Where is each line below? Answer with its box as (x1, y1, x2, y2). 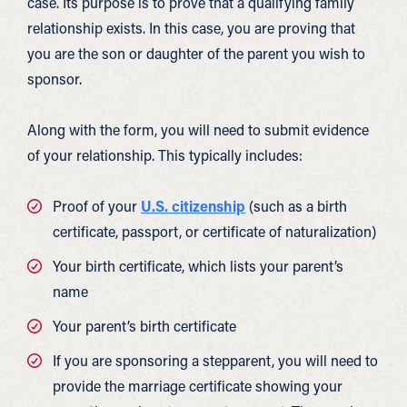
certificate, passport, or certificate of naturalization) (53, 222, 376, 241)
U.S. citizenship (141, 196, 245, 215)
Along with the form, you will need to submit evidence (27, 120, 369, 139)
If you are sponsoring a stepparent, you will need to (53, 351, 378, 370)
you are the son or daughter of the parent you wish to (27, 44, 365, 63)
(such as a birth (245, 196, 347, 215)
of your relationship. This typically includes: (27, 145, 303, 164)
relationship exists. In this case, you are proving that (27, 18, 355, 37)
